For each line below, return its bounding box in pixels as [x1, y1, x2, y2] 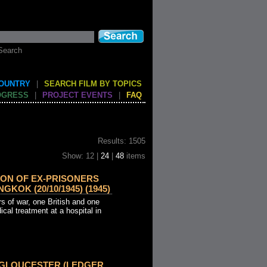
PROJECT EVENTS [42, 91, 113, 100]
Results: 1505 [98, 136, 145, 145]
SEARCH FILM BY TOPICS [44, 79, 142, 88]
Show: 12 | [62, 151, 101, 160]
